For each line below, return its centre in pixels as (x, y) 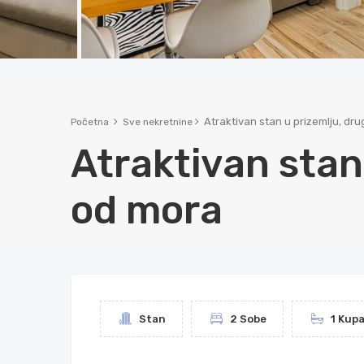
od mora (147, 210)
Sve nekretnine (158, 122)
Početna (90, 122)
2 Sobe (247, 319)
